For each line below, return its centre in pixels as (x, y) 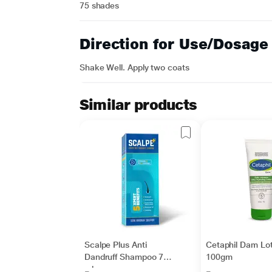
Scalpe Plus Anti (115, 245)
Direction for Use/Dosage (174, 44)
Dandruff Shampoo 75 (126, 257)
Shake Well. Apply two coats (134, 67)
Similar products (138, 105)
